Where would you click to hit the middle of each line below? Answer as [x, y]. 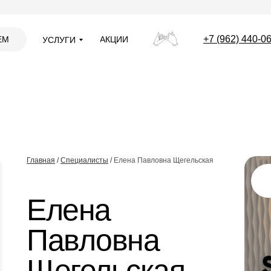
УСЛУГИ [59, 40]
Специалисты [84, 160]
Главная [41, 160]
